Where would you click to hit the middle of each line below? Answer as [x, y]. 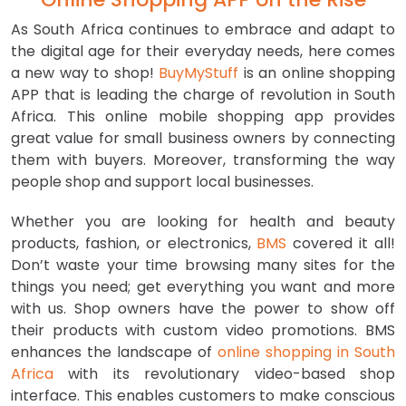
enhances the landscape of [114, 353]
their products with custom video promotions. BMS [203, 331]
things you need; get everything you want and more [203, 287]
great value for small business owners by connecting [203, 139]
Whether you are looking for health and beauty [203, 222]
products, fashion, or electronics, [134, 244]
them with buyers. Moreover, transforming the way [203, 160]
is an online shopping [317, 73]
